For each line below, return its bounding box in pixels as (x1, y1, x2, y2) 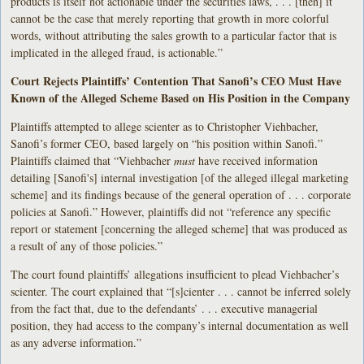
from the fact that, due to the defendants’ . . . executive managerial (11, 300, 318, 316)
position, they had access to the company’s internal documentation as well (11, 317, 349, 333)
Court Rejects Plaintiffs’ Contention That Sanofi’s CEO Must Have (11, 71, 342, 89)
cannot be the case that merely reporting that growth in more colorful (11, 10, 330, 26)
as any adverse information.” (11, 334, 142, 350)
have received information (198, 152, 318, 168)
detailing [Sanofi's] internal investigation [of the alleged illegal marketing (11, 169, 349, 185)
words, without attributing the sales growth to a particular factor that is (11, 27, 337, 43)
